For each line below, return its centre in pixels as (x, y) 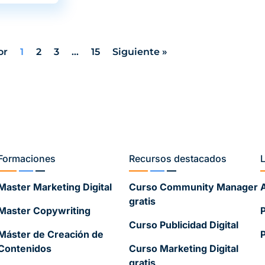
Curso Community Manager (193, 187)
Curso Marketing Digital (184, 249)
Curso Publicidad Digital (184, 225)
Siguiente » (140, 52)
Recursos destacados (178, 159)
